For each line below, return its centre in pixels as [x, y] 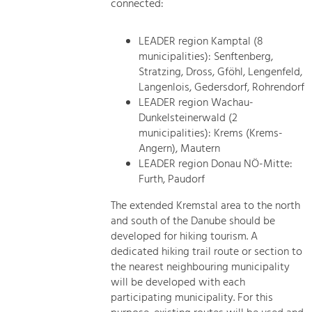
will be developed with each [178, 282]
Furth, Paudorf [172, 179]
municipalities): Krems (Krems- [211, 133]
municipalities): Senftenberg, [206, 57]
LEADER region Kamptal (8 [201, 41]
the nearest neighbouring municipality [201, 267]
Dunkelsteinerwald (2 [188, 118]
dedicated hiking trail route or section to [207, 252]
